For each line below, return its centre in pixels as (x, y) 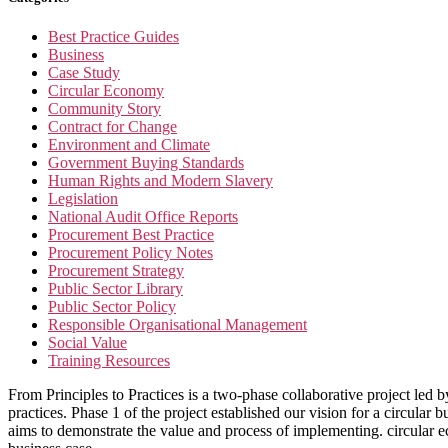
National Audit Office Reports (143, 217)
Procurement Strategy (116, 271)
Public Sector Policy (112, 307)
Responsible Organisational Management (177, 325)
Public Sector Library (115, 289)
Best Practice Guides (113, 37)
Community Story (104, 109)
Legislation (83, 199)
